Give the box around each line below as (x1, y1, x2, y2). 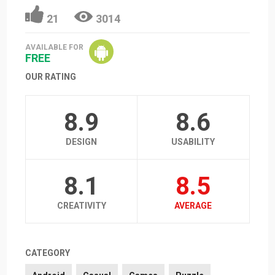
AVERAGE (174, 200, 212, 211)
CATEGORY (25, 247, 71, 258)
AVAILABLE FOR (25, 43, 84, 52)
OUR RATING (25, 71, 77, 82)
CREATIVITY (56, 200, 106, 211)
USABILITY (171, 136, 215, 147)
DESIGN (66, 136, 98, 147)
